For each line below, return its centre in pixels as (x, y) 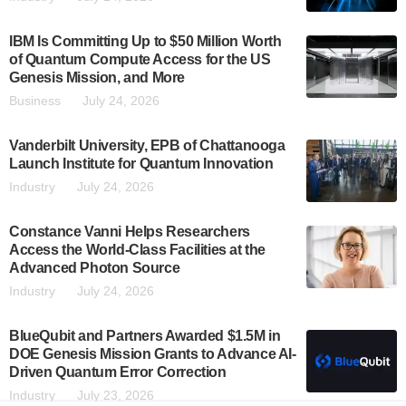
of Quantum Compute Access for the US (140, 60)
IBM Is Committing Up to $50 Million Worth (145, 42)
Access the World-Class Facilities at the (138, 250)
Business (35, 101)
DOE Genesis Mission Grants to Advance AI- (153, 354)
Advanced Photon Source (95, 268)
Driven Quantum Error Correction (118, 372)
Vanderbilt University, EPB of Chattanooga (147, 146)
